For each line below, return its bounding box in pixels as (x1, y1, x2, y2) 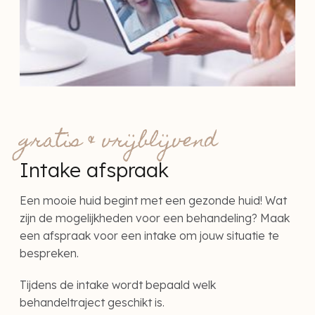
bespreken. (20, 246, 79, 261)
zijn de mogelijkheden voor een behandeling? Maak (20, 211, 290, 226)
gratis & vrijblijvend (20, 122, 217, 162)
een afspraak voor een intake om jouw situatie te (20, 229, 279, 243)
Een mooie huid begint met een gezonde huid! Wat (20, 193, 287, 208)
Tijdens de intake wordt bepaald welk (20, 278, 216, 292)
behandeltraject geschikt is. (20, 295, 165, 310)
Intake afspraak (20, 157, 169, 183)
